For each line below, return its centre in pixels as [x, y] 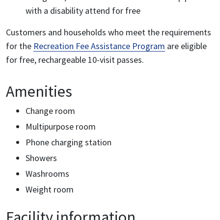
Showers [41, 158]
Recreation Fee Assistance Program [99, 46]
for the [20, 46]
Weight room [50, 189]
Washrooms [47, 173]
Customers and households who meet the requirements [109, 32]
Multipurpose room [61, 126]
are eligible [186, 46]
